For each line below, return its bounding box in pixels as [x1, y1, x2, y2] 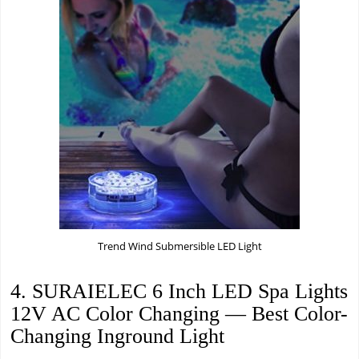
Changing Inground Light [10, 325, 224, 348]
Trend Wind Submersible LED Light [97, 239, 262, 253]
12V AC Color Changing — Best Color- [10, 302, 348, 325]
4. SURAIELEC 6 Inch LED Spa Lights [10, 280, 348, 303]
